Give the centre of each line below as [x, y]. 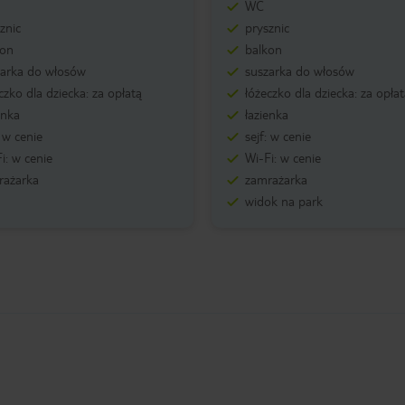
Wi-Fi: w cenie [283, 158]
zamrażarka [276, 179]
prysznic [267, 28]
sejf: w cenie [278, 136]
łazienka [266, 114]
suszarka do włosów [299, 71]
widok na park [283, 201]
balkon [263, 49]
